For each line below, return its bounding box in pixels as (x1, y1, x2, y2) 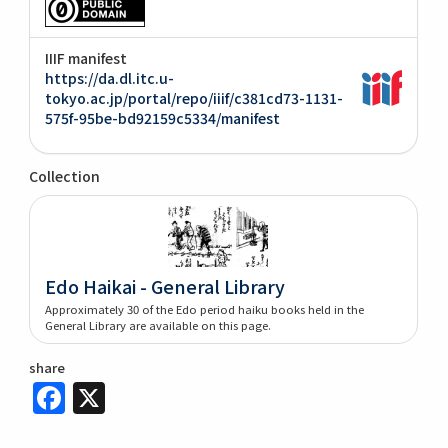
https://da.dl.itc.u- (45, 67, 175, 88)
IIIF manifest (45, 47, 128, 68)
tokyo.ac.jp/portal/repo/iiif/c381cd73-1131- (45, 87, 344, 108)
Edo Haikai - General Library (45, 272, 286, 299)
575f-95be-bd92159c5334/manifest (45, 107, 281, 128)
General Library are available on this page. (45, 316, 272, 333)
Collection (29, 165, 101, 186)
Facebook (65, 369, 215, 416)
